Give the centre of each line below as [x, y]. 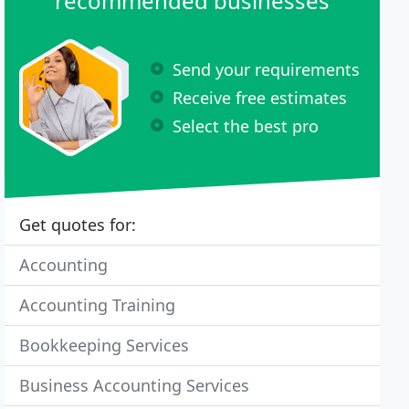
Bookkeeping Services [105, 345]
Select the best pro [246, 126]
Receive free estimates [260, 97]
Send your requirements [267, 69]
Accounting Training [98, 305]
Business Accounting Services [135, 385]
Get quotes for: [78, 225]
